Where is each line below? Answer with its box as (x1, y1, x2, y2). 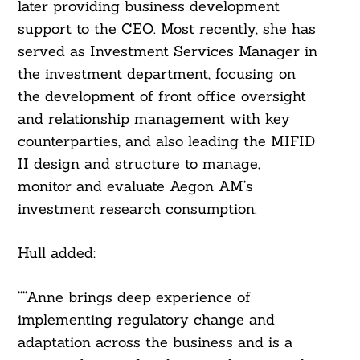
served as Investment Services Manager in (17, 42, 317, 61)
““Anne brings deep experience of (17, 288, 251, 307)
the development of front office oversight (17, 87, 306, 106)
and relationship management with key (17, 109, 290, 129)
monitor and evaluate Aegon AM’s (17, 177, 253, 196)
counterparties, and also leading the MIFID (17, 132, 315, 151)
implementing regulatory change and (17, 310, 275, 329)
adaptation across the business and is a (17, 333, 292, 352)
